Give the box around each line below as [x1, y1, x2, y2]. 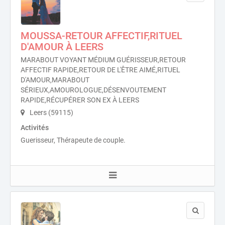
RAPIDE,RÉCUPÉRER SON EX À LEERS [21, 96, 139, 104]
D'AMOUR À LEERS [21, 41, 103, 53]
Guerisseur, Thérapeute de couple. [21, 136, 126, 144]
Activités [21, 124, 49, 132]
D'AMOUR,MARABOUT [21, 76, 89, 84]
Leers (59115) [28, 108, 73, 117]
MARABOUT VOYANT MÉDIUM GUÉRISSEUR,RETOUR [21, 56, 186, 64]
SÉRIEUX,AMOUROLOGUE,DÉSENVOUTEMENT [21, 86, 166, 94]
